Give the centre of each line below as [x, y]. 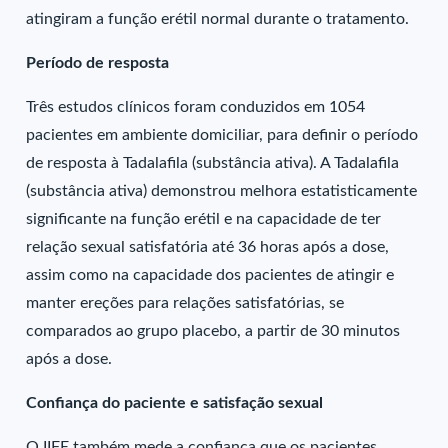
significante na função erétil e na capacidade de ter [204, 219]
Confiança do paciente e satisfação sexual [175, 403]
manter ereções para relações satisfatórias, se [185, 303]
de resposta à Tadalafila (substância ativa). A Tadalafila [213, 163]
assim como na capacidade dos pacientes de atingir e [210, 275]
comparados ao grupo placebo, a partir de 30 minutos [213, 331]
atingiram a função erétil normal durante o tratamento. [218, 19]
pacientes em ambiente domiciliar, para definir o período [222, 135]
